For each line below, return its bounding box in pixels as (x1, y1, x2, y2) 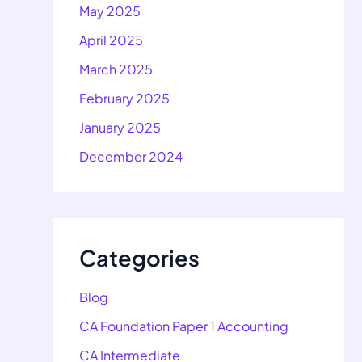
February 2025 (79, 90, 170, 107)
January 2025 (79, 119, 161, 137)
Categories (79, 244, 200, 272)
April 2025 (79, 32, 143, 49)
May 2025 (79, 2, 141, 20)
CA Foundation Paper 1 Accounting (79, 318, 288, 335)
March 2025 (79, 61, 153, 78)
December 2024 (79, 148, 183, 166)
